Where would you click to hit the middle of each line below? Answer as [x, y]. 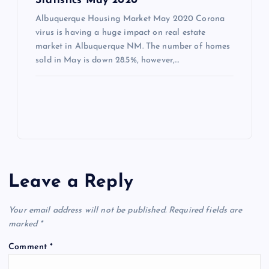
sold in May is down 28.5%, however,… [107, 61]
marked [24, 225]
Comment [29, 247]
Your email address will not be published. [87, 211]
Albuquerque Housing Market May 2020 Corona [130, 19]
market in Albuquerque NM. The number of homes [133, 47]
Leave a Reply [71, 182]
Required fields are [205, 211]
